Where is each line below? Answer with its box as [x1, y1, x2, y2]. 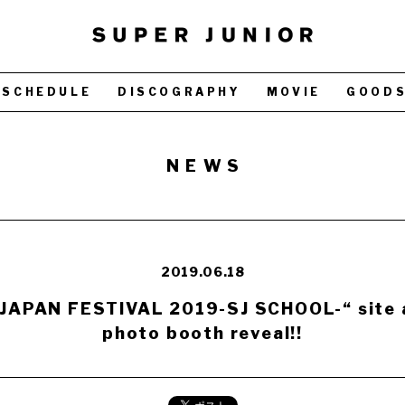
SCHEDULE [2, 85, 92, 99]
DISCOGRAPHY [117, 85, 240, 99]
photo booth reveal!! [101, 324, 303, 343]
